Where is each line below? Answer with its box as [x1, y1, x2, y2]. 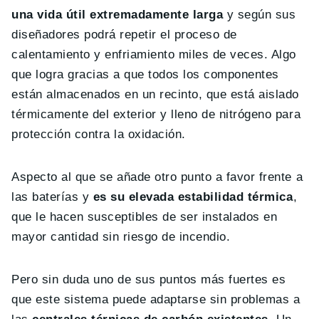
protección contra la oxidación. [11, 127, 186, 141]
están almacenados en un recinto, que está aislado [11, 87, 299, 101]
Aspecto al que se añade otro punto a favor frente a [11, 169, 303, 184]
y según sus [223, 7, 296, 21]
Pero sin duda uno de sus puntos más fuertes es [11, 272, 286, 286]
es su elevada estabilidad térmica [93, 189, 293, 204]
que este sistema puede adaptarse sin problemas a [11, 292, 300, 306]
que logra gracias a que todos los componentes [11, 67, 279, 81]
